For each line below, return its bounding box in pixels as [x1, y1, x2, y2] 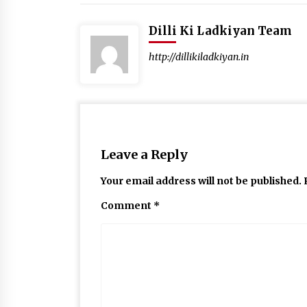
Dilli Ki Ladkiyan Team [149, 23, 292, 39]
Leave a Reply [101, 147, 188, 163]
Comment [101, 199, 153, 212]
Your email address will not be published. [101, 175, 302, 188]
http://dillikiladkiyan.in [149, 51, 249, 64]
